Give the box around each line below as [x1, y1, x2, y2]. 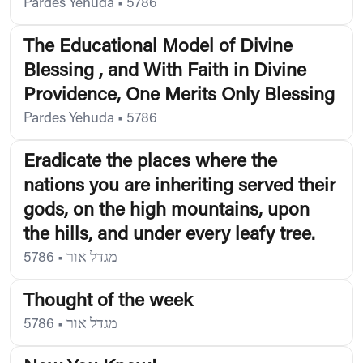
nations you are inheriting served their [23, 177, 335, 196]
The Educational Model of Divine [23, 37, 293, 57]
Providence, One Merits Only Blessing [23, 86, 335, 105]
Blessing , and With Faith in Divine [23, 62, 306, 81]
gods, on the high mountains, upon [23, 201, 310, 220]
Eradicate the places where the [23, 152, 277, 172]
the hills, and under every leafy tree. [23, 225, 315, 245]
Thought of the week [23, 292, 193, 311]
